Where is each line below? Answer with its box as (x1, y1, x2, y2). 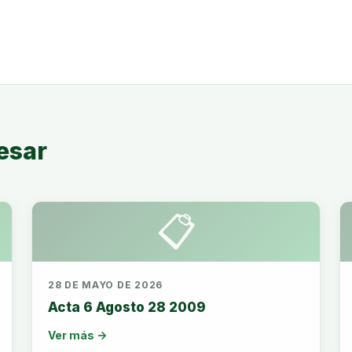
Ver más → (48, 328, 107, 342)
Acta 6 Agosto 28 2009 (48, 299, 206, 315)
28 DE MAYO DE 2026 (48, 279, 163, 291)
